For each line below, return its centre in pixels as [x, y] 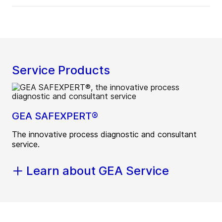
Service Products [61, 70]
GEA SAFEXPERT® [55, 116]
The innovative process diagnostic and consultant [104, 135]
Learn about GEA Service [98, 171]
